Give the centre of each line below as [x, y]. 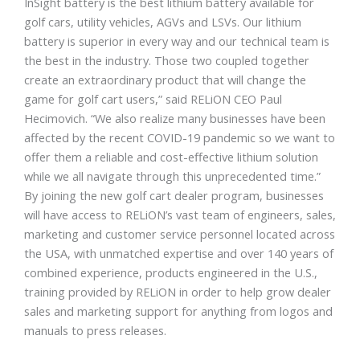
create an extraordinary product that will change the [165, 80]
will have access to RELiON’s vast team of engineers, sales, [180, 215]
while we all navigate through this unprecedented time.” [172, 176]
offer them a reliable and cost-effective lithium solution [171, 157]
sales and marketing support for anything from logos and [178, 311]
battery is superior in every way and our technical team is [177, 41]
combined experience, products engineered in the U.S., [171, 273]
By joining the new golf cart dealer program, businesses [174, 196]
